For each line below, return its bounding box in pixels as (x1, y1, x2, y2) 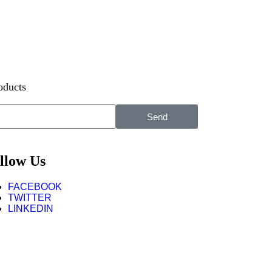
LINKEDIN (7, 203, 53, 214)
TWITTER (7, 192, 52, 203)
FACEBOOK (7, 182, 62, 192)
